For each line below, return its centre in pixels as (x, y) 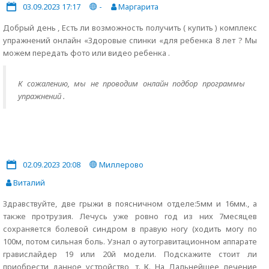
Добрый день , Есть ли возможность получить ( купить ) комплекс (130, 28)
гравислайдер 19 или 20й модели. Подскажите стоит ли (130, 254)
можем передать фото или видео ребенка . (86, 53)
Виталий (28, 183)
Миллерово (120, 165)
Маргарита (138, 7)
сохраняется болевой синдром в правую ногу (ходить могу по (130, 229)
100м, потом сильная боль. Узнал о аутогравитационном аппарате (130, 241)
